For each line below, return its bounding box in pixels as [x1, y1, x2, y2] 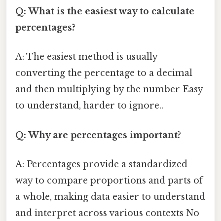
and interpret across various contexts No [15, 207, 199, 219]
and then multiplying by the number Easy [15, 84, 203, 95]
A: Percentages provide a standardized [15, 158, 187, 170]
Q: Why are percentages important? [15, 129, 181, 141]
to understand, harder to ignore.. [15, 100, 163, 111]
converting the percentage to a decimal [15, 68, 192, 79]
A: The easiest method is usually [15, 51, 157, 63]
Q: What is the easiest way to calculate [15, 6, 194, 17]
